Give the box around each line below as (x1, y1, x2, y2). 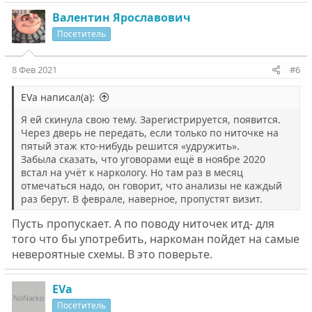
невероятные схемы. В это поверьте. (11, 247, 212, 262)
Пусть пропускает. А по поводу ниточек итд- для (11, 216, 274, 231)
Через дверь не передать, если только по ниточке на (20, 126, 279, 139)
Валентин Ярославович (52, 10, 191, 25)
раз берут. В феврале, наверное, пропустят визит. (20, 192, 263, 205)
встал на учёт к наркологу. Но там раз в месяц (20, 166, 243, 179)
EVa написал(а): (20, 91, 95, 104)
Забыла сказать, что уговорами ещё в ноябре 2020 (20, 153, 265, 166)
